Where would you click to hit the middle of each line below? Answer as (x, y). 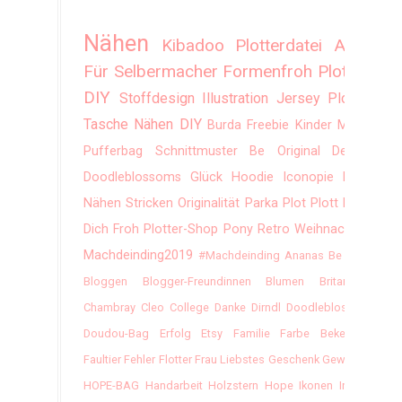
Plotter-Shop (181, 230)
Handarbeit (174, 386)
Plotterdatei (279, 46)
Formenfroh (268, 72)
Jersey (298, 99)
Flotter (175, 360)
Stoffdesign (157, 99)
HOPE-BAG (111, 386)
